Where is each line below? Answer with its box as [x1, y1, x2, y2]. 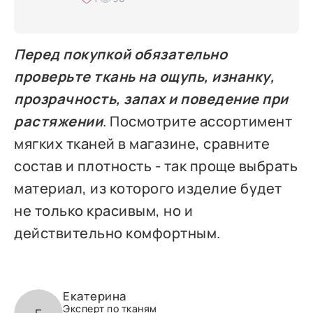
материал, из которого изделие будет [14, 179, 282, 198]
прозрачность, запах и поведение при [14, 89, 289, 109]
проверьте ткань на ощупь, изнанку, [14, 67, 275, 87]
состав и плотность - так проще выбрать [14, 156, 298, 176]
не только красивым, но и [14, 201, 194, 221]
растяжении [14, 112, 103, 131]
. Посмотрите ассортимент [103, 112, 293, 131]
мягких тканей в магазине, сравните [14, 134, 270, 154]
